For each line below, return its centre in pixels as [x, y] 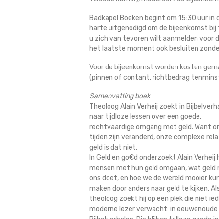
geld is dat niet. [113, 147]
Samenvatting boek [120, 96]
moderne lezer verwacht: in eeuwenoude [153, 209]
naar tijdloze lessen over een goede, [145, 117]
